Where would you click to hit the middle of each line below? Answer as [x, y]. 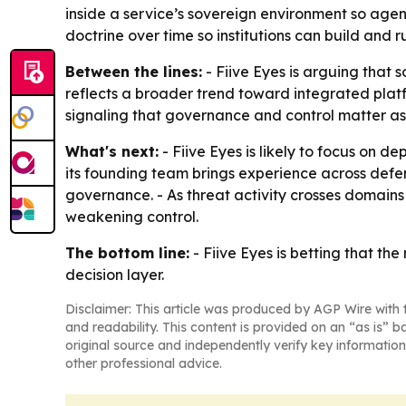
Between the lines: [134, 72]
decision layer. [115, 275]
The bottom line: [127, 253]
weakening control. [132, 217]
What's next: [112, 152]
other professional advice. [144, 364]
